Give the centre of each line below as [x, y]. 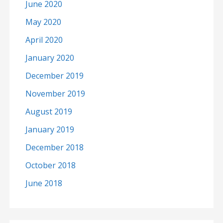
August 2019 [49, 112]
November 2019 [55, 94]
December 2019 [54, 76]
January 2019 [50, 130]
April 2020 [44, 40]
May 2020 [43, 22]
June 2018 [44, 183]
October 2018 [50, 166]
